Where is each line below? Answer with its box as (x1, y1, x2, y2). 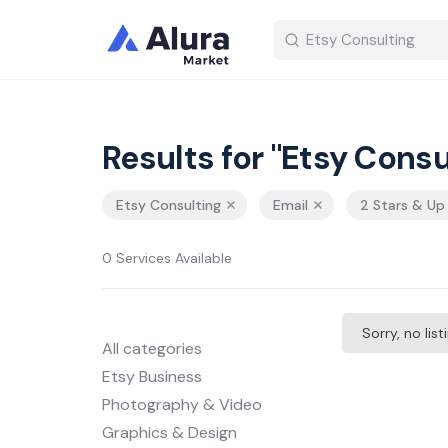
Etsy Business (102, 366, 202, 387)
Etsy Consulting (116, 196, 221, 214)
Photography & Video (102, 394, 262, 415)
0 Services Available (102, 249, 232, 267)
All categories (102, 338, 202, 359)
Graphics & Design (102, 422, 237, 443)
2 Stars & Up (360, 196, 445, 214)
